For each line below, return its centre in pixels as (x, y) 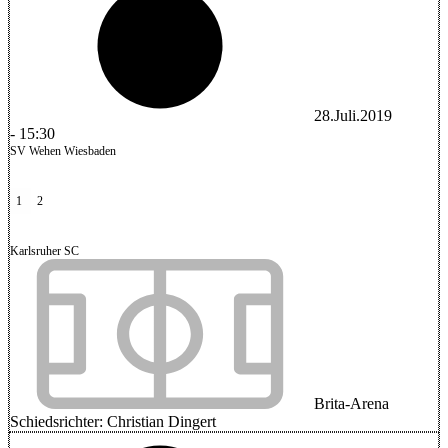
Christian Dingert (161, 421)
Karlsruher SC (44, 251)
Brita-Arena (349, 403)
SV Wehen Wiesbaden (63, 151)
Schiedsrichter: (58, 421)
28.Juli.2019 (353, 115)
